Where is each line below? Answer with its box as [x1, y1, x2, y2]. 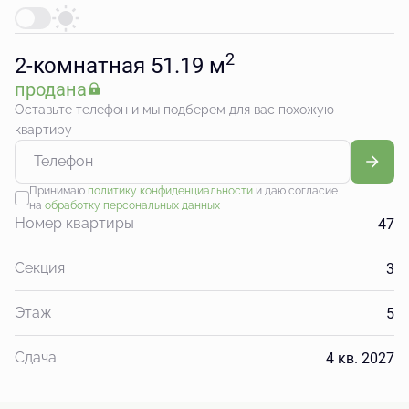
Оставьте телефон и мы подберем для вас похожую [15, 102, 334, 117]
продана [15, 77, 87, 100]
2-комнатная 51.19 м [15, 50, 225, 79]
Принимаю [28, 184, 88, 197]
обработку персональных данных [44, 199, 220, 212]
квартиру [15, 122, 72, 137]
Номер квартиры [15, 215, 134, 232]
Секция [15, 259, 65, 277]
